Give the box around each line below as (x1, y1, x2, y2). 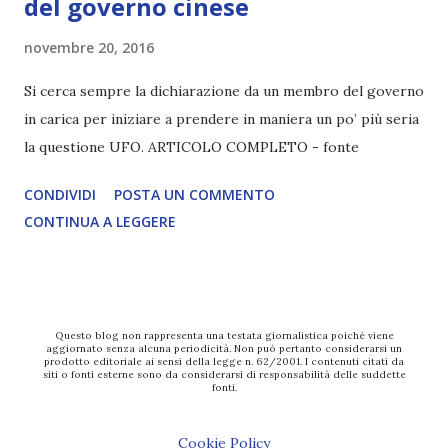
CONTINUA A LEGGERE (24, 211, 176, 231)
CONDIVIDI (24, 184, 96, 204)
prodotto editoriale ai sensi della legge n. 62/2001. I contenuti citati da (44, 354, 404, 368)
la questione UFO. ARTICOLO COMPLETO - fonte (24, 137, 359, 156)
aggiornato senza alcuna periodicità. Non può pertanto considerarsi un (46, 341, 402, 355)
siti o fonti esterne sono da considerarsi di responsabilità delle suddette (42, 367, 406, 381)
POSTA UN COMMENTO (114, 184, 275, 204)
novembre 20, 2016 (24, 37, 154, 57)
